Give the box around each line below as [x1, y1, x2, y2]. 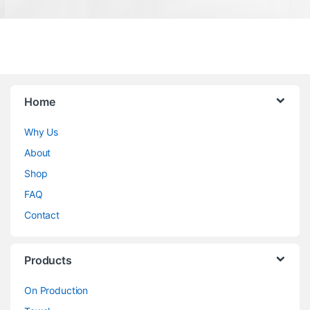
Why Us [24, 125, 59, 138]
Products [24, 253, 72, 267]
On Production [24, 284, 89, 296]
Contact [24, 208, 60, 221]
